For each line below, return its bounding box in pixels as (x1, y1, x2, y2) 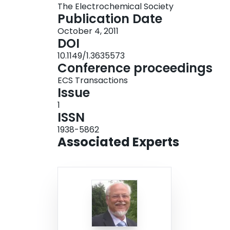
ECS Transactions (57, 74, 128, 87)
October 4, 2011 (57, 25, 119, 37)
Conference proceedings (57, 60, 213, 77)
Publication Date (57, 10, 162, 28)
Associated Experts (57, 133, 179, 151)
